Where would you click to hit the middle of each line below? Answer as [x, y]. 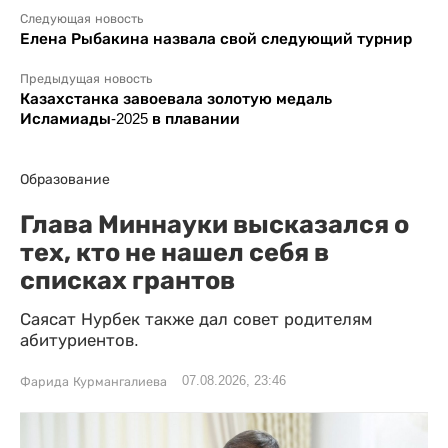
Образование [65, 178]
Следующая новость [81, 18]
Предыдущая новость [86, 78]
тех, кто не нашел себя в [174, 251]
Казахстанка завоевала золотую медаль [176, 98]
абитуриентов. [79, 340]
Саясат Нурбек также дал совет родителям [196, 319]
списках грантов [127, 279]
